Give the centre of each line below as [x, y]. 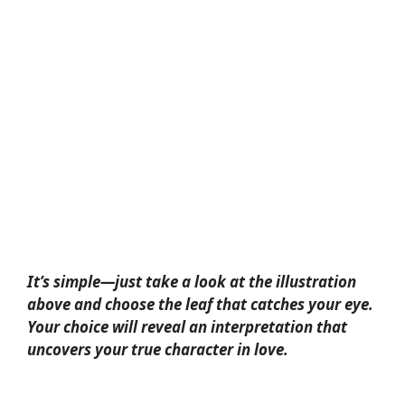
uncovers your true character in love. [158, 349]
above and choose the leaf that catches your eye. [200, 304]
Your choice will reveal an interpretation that [187, 327]
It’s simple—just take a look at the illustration [192, 282]
